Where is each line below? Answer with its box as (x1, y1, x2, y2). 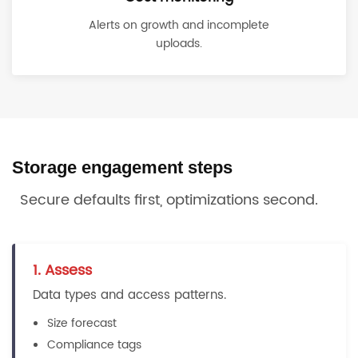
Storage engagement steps (12, 157, 233, 177)
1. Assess (33, 259, 92, 282)
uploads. (156, 34, 202, 53)
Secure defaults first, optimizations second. (20, 189, 318, 212)
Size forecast (47, 314, 117, 332)
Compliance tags (47, 336, 141, 354)
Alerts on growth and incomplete (89, 16, 269, 34)
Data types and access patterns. (33, 285, 226, 305)
